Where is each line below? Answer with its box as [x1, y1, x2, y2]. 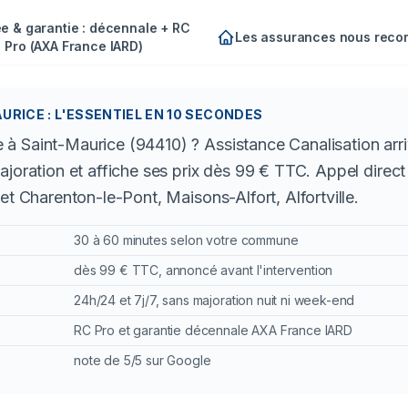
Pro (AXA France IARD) [5, 38, 143, 54]
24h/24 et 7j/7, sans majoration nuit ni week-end [74, 292, 355, 308]
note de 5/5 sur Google [74, 352, 211, 368]
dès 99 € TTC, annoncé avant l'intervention [74, 262, 333, 278]
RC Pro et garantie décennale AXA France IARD [74, 322, 352, 338]
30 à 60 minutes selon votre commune [74, 232, 299, 248]
